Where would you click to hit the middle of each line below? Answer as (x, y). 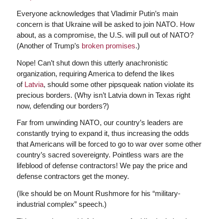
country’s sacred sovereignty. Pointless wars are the (100, 155)
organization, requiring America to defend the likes (95, 73)
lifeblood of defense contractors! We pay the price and (102, 166)
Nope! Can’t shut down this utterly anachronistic (92, 63)
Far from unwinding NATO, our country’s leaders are (99, 123)
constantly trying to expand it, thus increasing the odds (103, 133)
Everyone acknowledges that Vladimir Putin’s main (97, 13)
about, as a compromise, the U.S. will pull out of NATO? (105, 35)
